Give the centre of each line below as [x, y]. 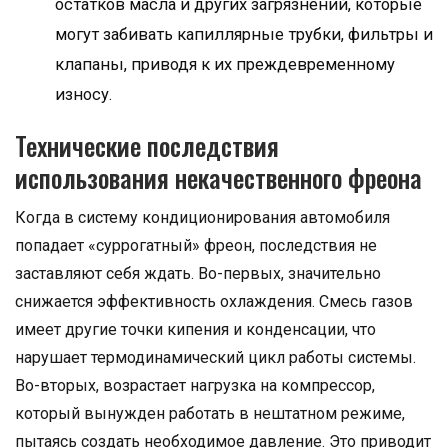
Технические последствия [147, 145]
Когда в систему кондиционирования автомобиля [202, 217]
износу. [83, 94]
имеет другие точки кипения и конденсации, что [195, 329]
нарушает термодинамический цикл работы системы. [215, 357]
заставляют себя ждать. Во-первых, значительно [198, 273]
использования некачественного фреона [218, 177]
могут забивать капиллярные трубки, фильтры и [244, 34]
